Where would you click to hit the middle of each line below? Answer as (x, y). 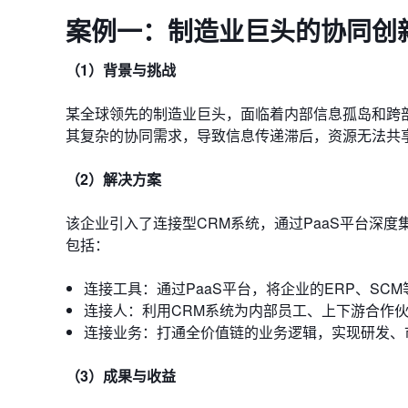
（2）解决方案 (113, 179)
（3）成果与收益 (121, 376)
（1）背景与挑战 (121, 70)
